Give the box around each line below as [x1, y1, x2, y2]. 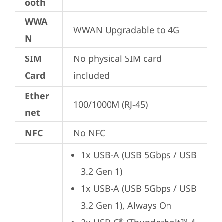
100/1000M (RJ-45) [73, 98, 148, 110]
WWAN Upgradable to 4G [73, 24, 179, 36]
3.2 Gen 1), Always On [81, 199, 171, 211]
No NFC [73, 127, 105, 139]
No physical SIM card [73, 53, 162, 64]
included [73, 69, 110, 81]
